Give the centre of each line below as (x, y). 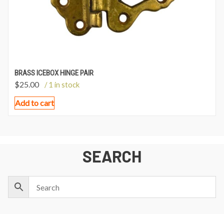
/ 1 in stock (62, 84)
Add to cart (34, 103)
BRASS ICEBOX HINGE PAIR (54, 73)
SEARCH (112, 156)
